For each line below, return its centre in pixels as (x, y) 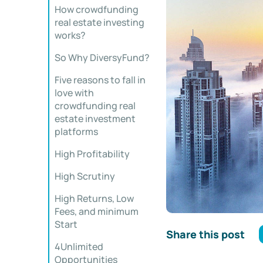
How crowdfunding (97, 9)
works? (70, 35)
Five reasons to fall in (100, 80)
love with (74, 93)
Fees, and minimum (97, 211)
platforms (76, 131)
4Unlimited (79, 247)
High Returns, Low (94, 198)
